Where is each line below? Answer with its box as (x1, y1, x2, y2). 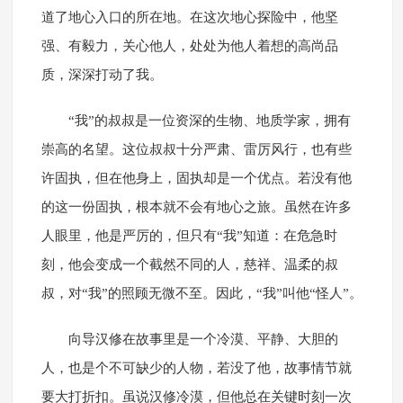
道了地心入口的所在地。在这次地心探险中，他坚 (40, 10, 338, 25)
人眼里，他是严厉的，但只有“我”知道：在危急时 (40, 228, 337, 244)
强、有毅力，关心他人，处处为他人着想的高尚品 (40, 39, 338, 54)
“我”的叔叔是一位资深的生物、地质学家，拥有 (67, 113, 351, 129)
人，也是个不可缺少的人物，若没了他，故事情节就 (40, 361, 352, 376)
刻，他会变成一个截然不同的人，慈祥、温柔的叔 (40, 257, 338, 273)
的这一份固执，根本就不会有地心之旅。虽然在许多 (40, 200, 352, 215)
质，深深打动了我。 (40, 67, 163, 83)
